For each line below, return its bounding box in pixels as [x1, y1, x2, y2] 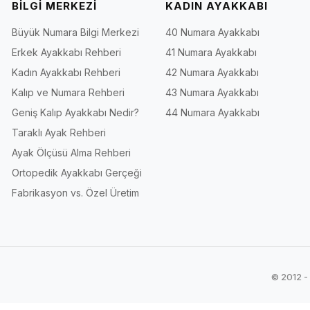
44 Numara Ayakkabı [165, 106, 259, 118]
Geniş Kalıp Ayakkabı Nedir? [11, 106, 139, 118]
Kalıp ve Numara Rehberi [11, 86, 125, 98]
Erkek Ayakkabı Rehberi [11, 46, 121, 58]
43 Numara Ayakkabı [165, 86, 259, 98]
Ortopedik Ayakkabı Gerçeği [11, 166, 142, 179]
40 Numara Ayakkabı [165, 26, 259, 38]
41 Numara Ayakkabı [165, 46, 257, 58]
